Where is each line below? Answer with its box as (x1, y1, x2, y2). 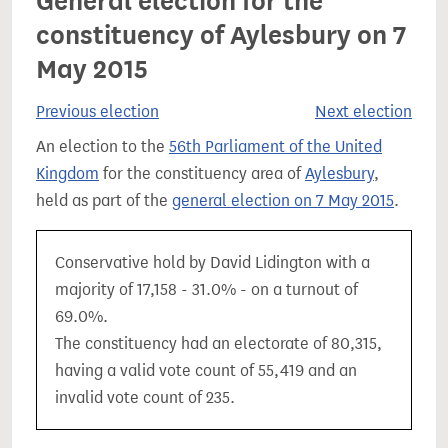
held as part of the (36, 191, 172, 210)
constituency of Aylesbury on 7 (36, 19, 406, 51)
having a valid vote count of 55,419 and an (55, 361, 357, 380)
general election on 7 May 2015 (172, 191, 394, 210)
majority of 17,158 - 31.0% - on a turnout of (55, 280, 358, 299)
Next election (315, 102, 412, 121)
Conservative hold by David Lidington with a (55, 253, 370, 272)
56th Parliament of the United (169, 137, 382, 156)
